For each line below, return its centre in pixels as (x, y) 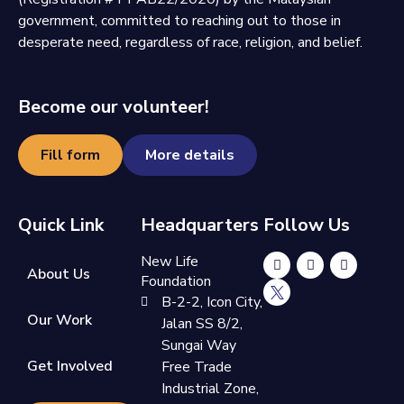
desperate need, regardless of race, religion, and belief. (190, 43)
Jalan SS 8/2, (202, 324)
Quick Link (61, 225)
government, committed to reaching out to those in (179, 21)
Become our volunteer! (114, 107)
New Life (170, 262)
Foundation (176, 281)
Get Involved (70, 366)
